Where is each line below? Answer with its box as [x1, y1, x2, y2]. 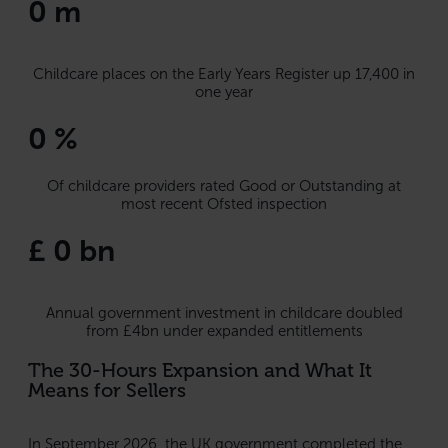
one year [195, 82, 253, 101]
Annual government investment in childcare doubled [45, 303, 403, 322]
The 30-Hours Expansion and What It [28, 357, 372, 382]
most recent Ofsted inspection [121, 194, 327, 213]
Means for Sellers [28, 377, 186, 402]
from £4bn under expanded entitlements [85, 321, 363, 340]
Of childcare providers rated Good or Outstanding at [47, 176, 401, 195]
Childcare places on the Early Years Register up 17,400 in [33, 64, 415, 83]
